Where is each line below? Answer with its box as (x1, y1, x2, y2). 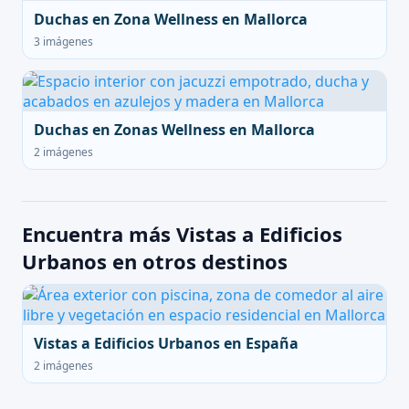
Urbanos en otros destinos (22, 247, 288, 275)
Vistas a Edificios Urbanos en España (34, 333, 299, 353)
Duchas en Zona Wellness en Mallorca (34, 9, 308, 29)
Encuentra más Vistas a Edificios (22, 220, 342, 247)
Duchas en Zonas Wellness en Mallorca (34, 120, 315, 140)
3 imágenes (34, 34, 93, 49)
